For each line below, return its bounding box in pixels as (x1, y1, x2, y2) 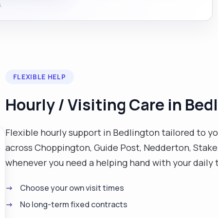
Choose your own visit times (19, 182, 124, 193)
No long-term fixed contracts (19, 199, 127, 210)
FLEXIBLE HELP (13, 72, 66, 81)
